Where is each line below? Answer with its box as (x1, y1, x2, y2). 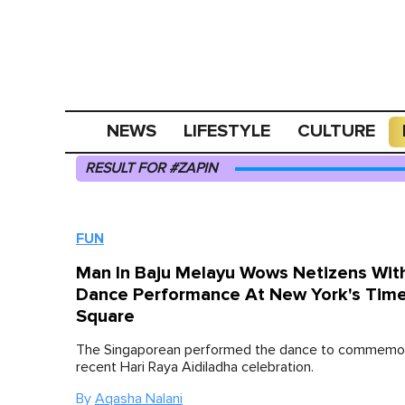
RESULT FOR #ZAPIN (85, 161, 217, 175)
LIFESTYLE (184, 120, 271, 142)
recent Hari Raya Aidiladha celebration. (76, 360, 314, 374)
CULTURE (297, 120, 376, 142)
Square (76, 306, 135, 327)
